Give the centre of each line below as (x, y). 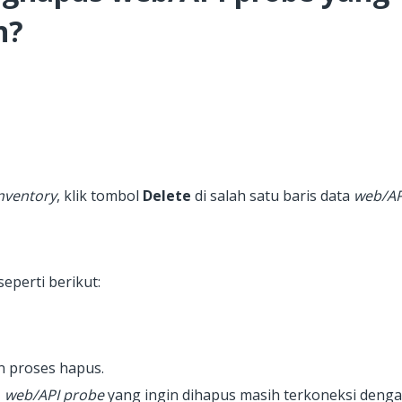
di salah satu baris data (272, 196)
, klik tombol (100, 196)
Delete (167, 196)
